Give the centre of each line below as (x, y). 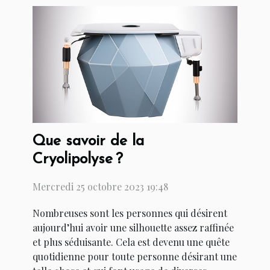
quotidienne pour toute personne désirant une (135, 257)
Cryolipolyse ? (78, 160)
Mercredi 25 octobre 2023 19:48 (100, 187)
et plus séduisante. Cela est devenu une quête (131, 242)
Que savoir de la (88, 142)
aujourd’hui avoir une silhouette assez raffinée (133, 228)
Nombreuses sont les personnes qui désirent (130, 213)
